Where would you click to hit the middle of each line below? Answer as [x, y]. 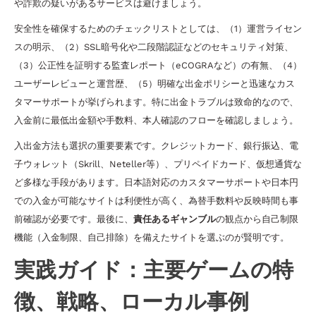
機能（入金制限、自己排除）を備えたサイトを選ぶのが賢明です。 [152, 237]
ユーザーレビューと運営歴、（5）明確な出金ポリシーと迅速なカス [154, 84]
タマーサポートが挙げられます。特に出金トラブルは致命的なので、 [156, 102]
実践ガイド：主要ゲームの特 [154, 269]
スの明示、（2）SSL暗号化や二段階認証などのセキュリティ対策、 [154, 47]
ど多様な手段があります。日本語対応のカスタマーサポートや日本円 [156, 182]
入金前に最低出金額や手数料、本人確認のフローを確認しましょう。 [156, 120]
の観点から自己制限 [257, 219]
